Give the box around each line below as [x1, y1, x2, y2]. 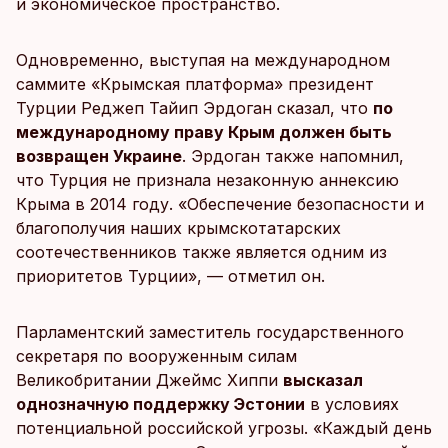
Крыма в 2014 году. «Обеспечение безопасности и [16, 194, 424, 214]
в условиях [305, 394, 399, 414]
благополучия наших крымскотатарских [16, 218, 341, 238]
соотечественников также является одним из [16, 242, 387, 262]
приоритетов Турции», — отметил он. [16, 266, 325, 286]
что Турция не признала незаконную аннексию [16, 170, 399, 190]
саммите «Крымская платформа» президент [16, 74, 374, 94]
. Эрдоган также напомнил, [182, 146, 404, 166]
